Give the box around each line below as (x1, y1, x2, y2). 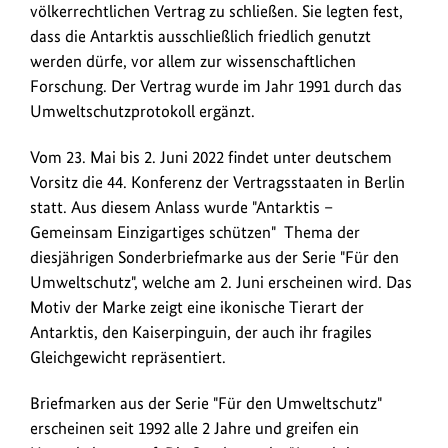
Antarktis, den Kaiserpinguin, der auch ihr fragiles (30, 322, 372, 343)
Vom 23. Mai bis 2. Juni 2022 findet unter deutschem (30, 147, 392, 168)
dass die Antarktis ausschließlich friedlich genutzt (30, 26, 371, 47)
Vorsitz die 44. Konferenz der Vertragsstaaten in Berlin (30, 172, 405, 193)
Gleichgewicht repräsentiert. (30, 347, 226, 368)
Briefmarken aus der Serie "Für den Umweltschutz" (30, 393, 382, 414)
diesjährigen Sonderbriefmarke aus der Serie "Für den (30, 247, 399, 268)
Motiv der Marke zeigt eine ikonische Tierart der (30, 297, 364, 318)
